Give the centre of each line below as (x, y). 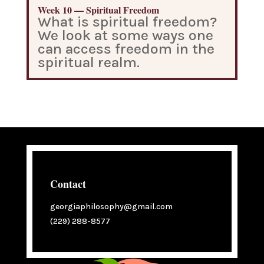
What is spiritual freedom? (127, 22)
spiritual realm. (88, 62)
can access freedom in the (126, 49)
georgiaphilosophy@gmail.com (111, 207)
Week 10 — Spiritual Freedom (98, 10)
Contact (68, 184)
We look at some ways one (125, 35)
